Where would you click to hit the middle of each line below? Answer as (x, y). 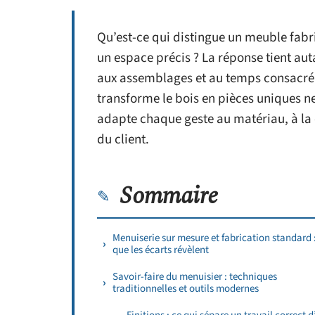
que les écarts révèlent (161, 250)
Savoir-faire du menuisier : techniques (195, 277)
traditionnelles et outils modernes (186, 289)
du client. (123, 140)
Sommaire (169, 196)
